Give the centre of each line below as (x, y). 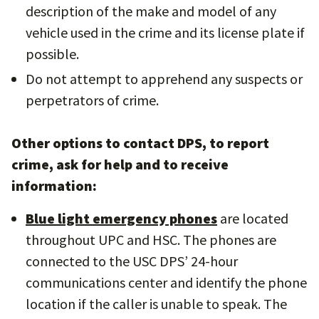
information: (54, 185)
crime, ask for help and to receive (120, 164)
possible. (52, 54)
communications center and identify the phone (166, 282)
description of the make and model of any (151, 11)
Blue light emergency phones (121, 218)
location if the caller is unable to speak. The (156, 304)
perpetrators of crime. (94, 100)
